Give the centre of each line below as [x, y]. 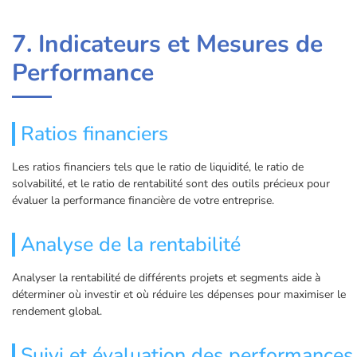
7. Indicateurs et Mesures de [167, 45]
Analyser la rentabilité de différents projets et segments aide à [166, 278]
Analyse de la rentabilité [131, 245]
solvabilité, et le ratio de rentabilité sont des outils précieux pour [171, 184]
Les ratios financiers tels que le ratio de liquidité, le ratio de [158, 167]
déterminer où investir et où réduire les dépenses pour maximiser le [179, 295]
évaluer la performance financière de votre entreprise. [143, 201]
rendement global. [57, 312]
